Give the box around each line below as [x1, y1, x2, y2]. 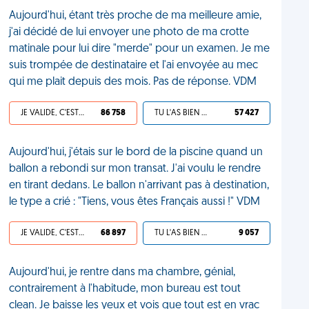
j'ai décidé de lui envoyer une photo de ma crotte [9, 27, 250, 38]
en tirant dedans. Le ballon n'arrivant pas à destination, [9, 180, 270, 191]
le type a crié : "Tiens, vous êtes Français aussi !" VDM [9, 197, 261, 208]
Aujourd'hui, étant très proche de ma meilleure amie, [9, 10, 262, 21]
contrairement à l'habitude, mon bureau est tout [9, 283, 241, 295]
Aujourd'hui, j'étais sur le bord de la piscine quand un [9, 147, 263, 158]
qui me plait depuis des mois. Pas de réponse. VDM [9, 77, 257, 88]
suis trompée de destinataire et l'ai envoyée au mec [9, 60, 259, 71]
